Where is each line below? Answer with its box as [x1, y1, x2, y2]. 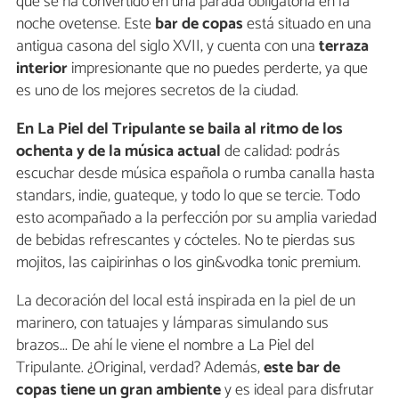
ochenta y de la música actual [16, 137, 221, 165]
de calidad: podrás [221, 137, 340, 165]
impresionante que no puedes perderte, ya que [68, 54, 368, 82]
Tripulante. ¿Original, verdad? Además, [16, 354, 264, 381]
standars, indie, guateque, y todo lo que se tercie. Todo [16, 182, 360, 209]
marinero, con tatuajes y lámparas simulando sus [16, 309, 329, 337]
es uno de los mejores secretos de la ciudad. [16, 77, 298, 104]
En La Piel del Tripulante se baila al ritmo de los [16, 115, 343, 142]
